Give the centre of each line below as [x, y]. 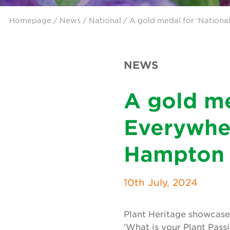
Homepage [30, 20]
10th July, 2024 [161, 182]
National [105, 20]
